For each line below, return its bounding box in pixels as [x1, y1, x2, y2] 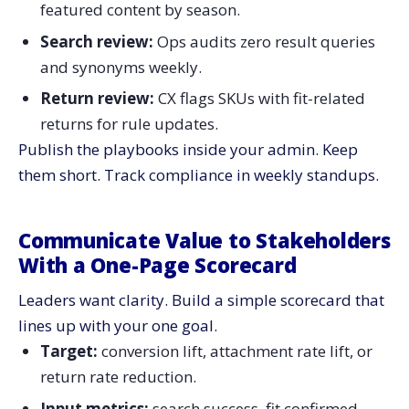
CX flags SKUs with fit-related [153, 88, 365, 110]
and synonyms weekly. [39, 56, 202, 78]
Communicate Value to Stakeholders [18, 226, 391, 255]
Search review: [39, 30, 153, 52]
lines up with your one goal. [18, 315, 217, 337]
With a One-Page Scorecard [18, 251, 297, 279]
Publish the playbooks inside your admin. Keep [18, 139, 358, 161]
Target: [39, 341, 101, 362]
